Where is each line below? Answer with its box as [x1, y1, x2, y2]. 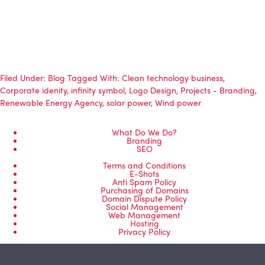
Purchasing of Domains [100, 183, 189, 196]
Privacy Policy [118, 225, 170, 237]
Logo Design [129, 83, 176, 96]
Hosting [130, 216, 159, 229]
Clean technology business [122, 71, 223, 83]
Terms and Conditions [103, 159, 186, 171]
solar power [106, 96, 151, 108]
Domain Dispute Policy [102, 192, 187, 204]
